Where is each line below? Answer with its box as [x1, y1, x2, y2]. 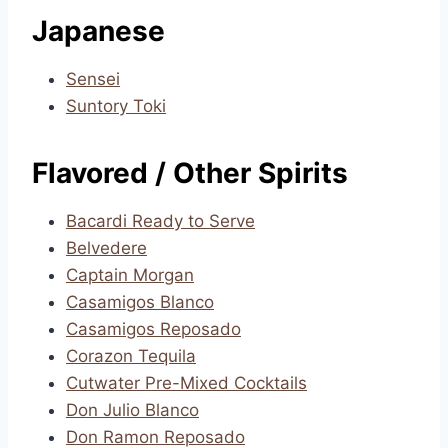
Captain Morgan [66, 265, 194, 285]
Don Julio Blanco [66, 400, 199, 420]
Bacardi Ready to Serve [66, 211, 255, 231]
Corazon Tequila [66, 346, 196, 366]
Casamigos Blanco [66, 292, 214, 312]
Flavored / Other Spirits [32, 156, 348, 190]
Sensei [66, 69, 120, 89]
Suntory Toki [66, 96, 166, 116]
